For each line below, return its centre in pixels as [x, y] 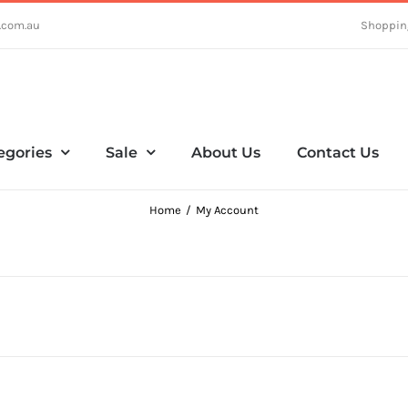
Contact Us [338, 152]
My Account [227, 210]
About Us [226, 152]
